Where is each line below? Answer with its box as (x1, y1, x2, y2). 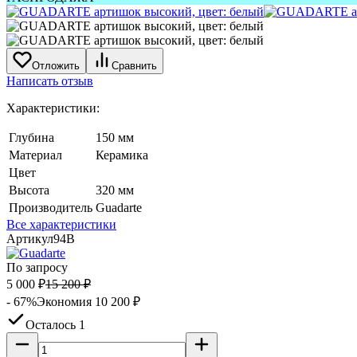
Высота (9, 182, 49, 197)
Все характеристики (6, 217, 116, 231)
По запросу (6, 260, 68, 274)
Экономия (37, 294, 95, 308)
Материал (9, 147, 62, 162)
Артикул (6, 231, 53, 245)
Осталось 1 (25, 317, 85, 331)
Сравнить (112, 59, 157, 72)
